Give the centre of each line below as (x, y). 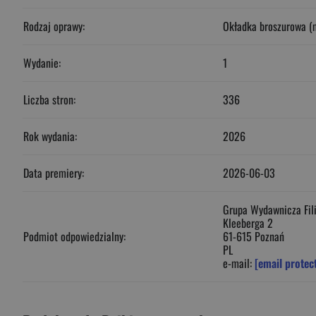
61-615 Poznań (254, 236)
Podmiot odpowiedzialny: (74, 236)
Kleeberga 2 (248, 223)
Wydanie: (42, 63)
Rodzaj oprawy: (54, 26)
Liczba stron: (49, 99)
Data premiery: (54, 173)
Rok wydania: (50, 136)
